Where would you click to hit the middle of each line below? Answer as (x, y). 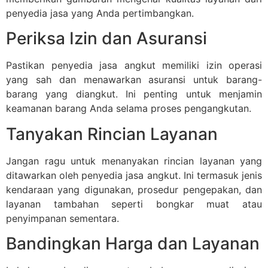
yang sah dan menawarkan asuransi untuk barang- (134, 80)
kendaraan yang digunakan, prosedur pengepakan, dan (134, 189)
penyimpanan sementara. (63, 218)
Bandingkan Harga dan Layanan (133, 244)
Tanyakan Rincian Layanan (112, 134)
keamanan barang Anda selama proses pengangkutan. (129, 109)
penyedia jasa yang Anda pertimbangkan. (100, 13)
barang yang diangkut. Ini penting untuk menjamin (134, 94)
